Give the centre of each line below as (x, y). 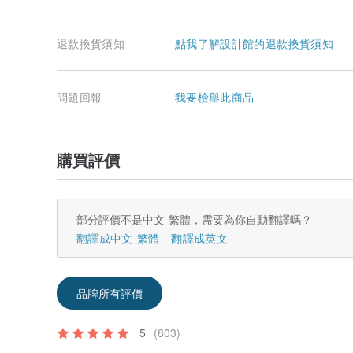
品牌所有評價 (110, 293)
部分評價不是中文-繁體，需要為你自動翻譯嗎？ (194, 219)
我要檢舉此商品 (215, 97)
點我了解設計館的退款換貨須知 (254, 43)
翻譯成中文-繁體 (118, 238)
